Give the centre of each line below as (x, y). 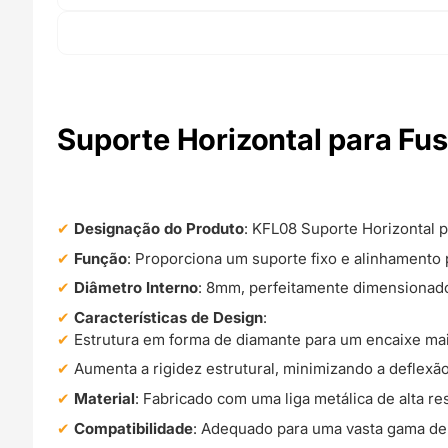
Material (105, 398)
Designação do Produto (159, 229)
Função (101, 258)
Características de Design (169, 317)
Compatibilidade (134, 428)
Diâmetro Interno (136, 288)
